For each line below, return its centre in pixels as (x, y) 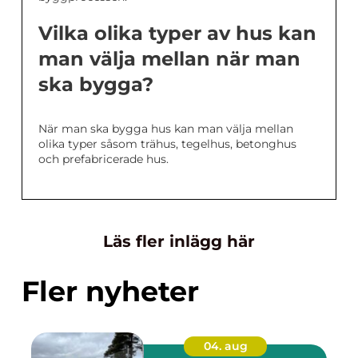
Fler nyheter (110, 292)
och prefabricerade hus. (103, 159)
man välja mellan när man (169, 59)
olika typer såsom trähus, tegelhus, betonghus (167, 144)
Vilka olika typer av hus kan (177, 34)
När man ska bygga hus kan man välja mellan (166, 129)
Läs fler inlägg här (179, 242)
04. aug (225, 346)
